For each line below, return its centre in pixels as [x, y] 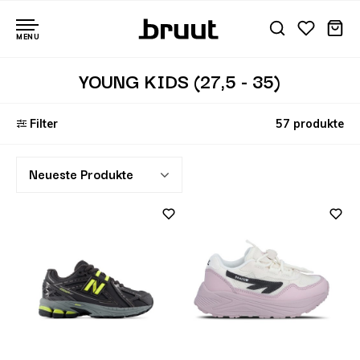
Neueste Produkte [81, 174]
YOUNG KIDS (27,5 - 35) [180, 80]
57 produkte [310, 124]
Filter [44, 124]
